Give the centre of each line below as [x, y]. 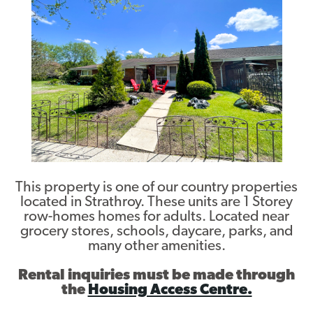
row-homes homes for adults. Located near [156, 217]
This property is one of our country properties [156, 188]
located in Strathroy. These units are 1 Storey [156, 203]
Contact [156, 30]
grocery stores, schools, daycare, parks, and [156, 232]
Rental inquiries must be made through [156, 276]
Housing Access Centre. [170, 291]
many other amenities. [156, 247]
